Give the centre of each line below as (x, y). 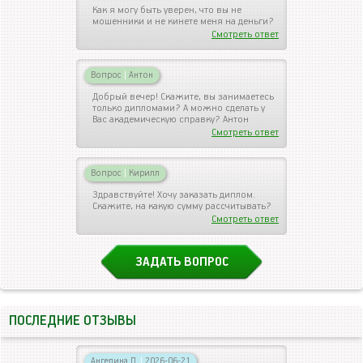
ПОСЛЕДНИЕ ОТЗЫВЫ (73, 321)
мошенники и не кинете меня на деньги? (183, 21)
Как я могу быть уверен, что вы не (167, 10)
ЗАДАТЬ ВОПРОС (181, 262)
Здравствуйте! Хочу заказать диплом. (174, 195)
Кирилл (143, 173)
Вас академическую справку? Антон (171, 120)
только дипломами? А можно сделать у (179, 108)
